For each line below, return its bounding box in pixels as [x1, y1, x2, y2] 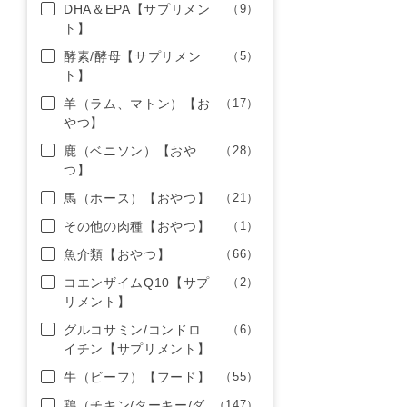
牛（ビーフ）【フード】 [64, 370, 211, 384]
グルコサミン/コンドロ [64, 323, 202, 337]
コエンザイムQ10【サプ [64, 275, 210, 290]
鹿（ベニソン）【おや [64, 144, 197, 158]
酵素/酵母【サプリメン [64, 49, 202, 64]
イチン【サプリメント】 [64, 342, 211, 356]
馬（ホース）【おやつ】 [64, 191, 211, 205]
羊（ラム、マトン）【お [64, 96, 211, 111]
